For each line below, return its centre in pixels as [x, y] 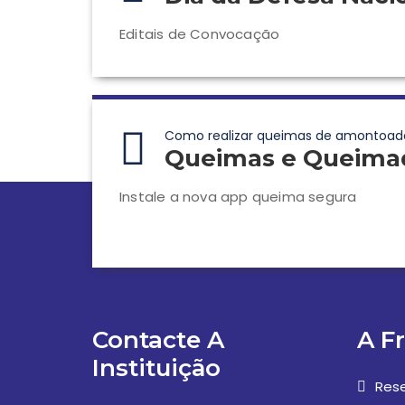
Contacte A [158, 340]
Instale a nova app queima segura [238, 197]
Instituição [156, 368]
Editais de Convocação [200, 34]
